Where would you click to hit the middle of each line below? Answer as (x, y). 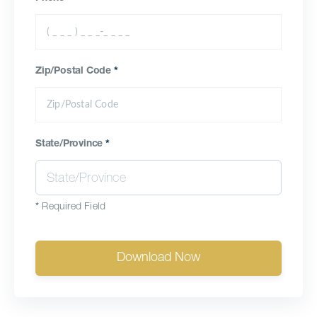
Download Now (158, 258)
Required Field (73, 207)
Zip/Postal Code (75, 71)
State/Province (71, 144)
